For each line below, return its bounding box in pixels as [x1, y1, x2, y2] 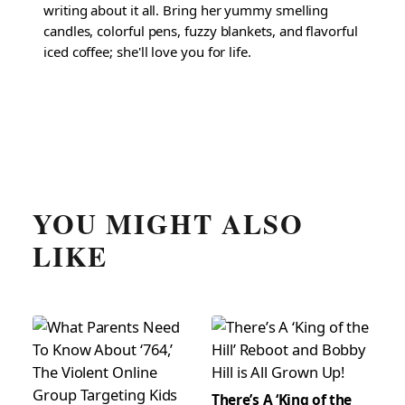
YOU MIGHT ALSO [33, 203, 304, 244]
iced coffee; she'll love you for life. [43, 42, 251, 61]
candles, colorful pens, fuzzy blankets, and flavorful [43, 22, 358, 41]
